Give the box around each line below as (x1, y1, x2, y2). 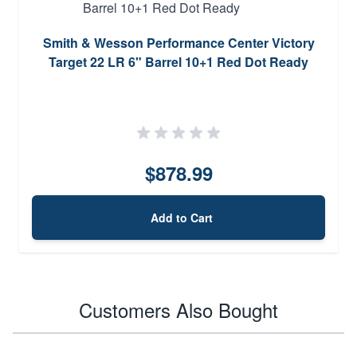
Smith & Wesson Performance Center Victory (42, 33, 315, 52)
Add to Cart (151, 209, 213, 226)
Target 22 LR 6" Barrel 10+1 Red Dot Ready (49, 52, 308, 71)
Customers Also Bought (79, 295, 278, 324)
